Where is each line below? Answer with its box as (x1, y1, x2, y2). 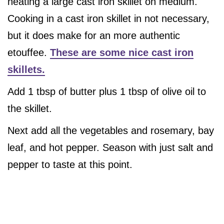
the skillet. (7, 103, 52, 114)
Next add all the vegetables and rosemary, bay (7, 125, 214, 136)
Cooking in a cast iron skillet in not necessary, (7, 13, 209, 24)
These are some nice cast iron (50, 47, 193, 58)
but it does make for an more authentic (7, 30, 180, 41)
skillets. (7, 64, 45, 75)
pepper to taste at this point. (7, 159, 132, 170)
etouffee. (7, 47, 50, 58)
